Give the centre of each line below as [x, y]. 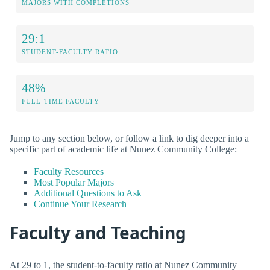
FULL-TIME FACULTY [61, 101]
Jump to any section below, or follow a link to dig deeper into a [129, 138]
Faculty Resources [69, 171]
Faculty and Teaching [98, 233]
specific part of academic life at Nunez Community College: [123, 149]
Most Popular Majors [74, 182]
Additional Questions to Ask [88, 193]
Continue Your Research [80, 204]
